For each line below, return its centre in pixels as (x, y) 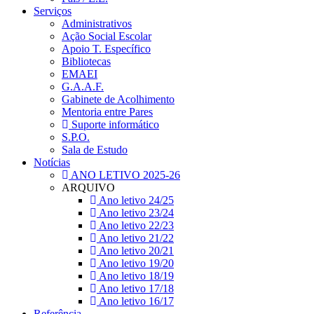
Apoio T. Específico (106, 49)
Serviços (53, 11)
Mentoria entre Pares (107, 112)
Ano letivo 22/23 (135, 225)
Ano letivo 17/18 (135, 288)
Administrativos (97, 23)
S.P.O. (76, 137)
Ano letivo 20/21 (135, 251)
